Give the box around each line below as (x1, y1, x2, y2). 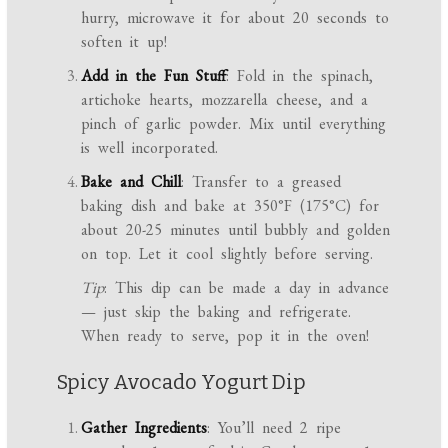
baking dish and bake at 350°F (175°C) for (81, 195, 380, 217)
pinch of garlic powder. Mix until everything (81, 113, 387, 135)
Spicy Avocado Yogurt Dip (57, 370, 307, 395)
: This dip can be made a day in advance (104, 277, 390, 299)
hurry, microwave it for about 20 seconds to (81, 7, 390, 29)
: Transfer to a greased (181, 171, 342, 193)
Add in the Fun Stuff (81, 65, 227, 87)
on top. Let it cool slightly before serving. (81, 243, 374, 265)
